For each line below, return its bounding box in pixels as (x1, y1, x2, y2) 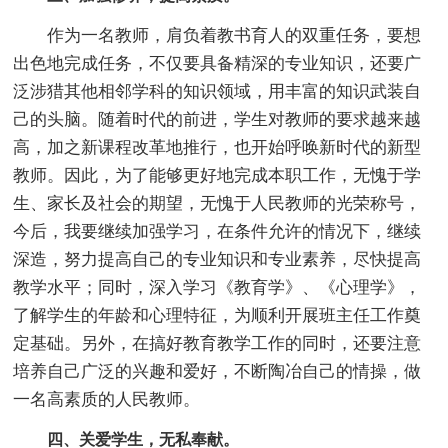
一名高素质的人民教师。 (13, 389, 201, 409)
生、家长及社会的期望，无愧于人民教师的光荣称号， (13, 193, 422, 213)
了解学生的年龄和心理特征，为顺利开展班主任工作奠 (13, 305, 422, 325)
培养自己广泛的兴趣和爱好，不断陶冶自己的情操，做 (13, 361, 422, 381)
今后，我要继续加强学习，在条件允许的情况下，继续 (13, 221, 422, 241)
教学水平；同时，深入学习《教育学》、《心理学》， (13, 277, 422, 297)
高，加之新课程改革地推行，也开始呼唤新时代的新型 (13, 137, 422, 157)
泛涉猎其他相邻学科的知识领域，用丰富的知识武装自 (13, 81, 422, 101)
